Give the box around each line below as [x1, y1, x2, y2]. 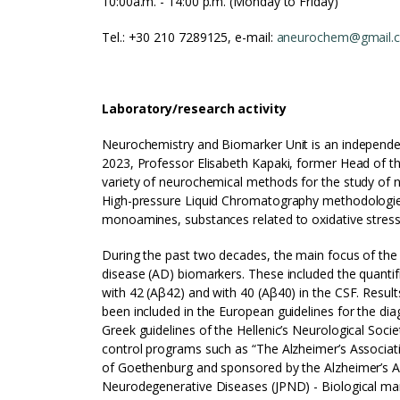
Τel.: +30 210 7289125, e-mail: [102, 29, 277, 46]
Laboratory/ [102, 100, 179, 117]
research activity [178, 100, 287, 117]
